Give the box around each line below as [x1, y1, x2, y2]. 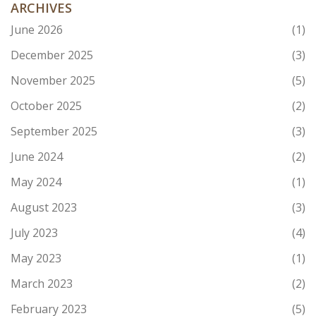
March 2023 [11, 276, 73, 292]
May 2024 [11, 174, 61, 190]
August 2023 [11, 200, 77, 216]
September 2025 [11, 123, 97, 140]
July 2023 [11, 225, 58, 241]
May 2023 [11, 250, 61, 267]
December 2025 [11, 47, 93, 63]
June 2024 [11, 149, 63, 165]
